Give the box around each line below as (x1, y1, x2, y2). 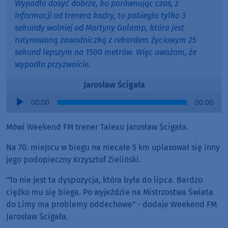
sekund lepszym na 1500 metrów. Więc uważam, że (15, 47, 196, 58)
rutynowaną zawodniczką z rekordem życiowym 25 (15, 35, 196, 45)
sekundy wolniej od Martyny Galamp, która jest (15, 23, 184, 33)
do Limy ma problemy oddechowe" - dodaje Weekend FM (6, 199, 217, 210)
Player (6, 105, 30, 115)
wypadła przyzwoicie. (15, 60, 91, 70)
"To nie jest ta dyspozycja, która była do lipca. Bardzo (6, 175, 203, 185)
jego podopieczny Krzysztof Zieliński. (6, 155, 141, 165)
